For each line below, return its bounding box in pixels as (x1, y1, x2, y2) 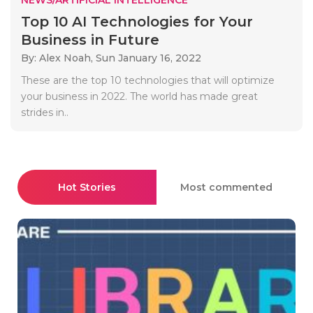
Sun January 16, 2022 (96, 51, 201, 64)
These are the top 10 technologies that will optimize (21, 73, 275, 87)
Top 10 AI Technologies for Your (21, 13, 253, 30)
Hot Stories (58, 180, 116, 194)
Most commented (180, 180, 272, 194)
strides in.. (21, 105, 68, 119)
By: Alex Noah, (21, 51, 96, 64)
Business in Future (21, 31, 159, 48)
